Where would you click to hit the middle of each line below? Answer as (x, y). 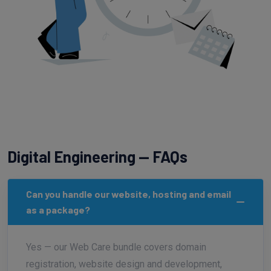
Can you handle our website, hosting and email (129, 194)
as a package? (58, 210)
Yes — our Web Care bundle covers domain (116, 247)
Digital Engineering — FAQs (97, 157)
